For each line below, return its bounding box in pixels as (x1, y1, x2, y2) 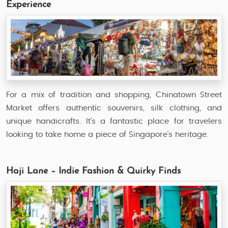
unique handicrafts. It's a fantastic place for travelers (6, 117, 222, 125)
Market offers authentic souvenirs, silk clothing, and (6, 104, 222, 112)
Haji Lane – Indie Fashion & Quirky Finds (6, 166, 181, 176)
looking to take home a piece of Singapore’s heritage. (6, 130, 208, 138)
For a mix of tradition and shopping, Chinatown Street (6, 91, 222, 99)
